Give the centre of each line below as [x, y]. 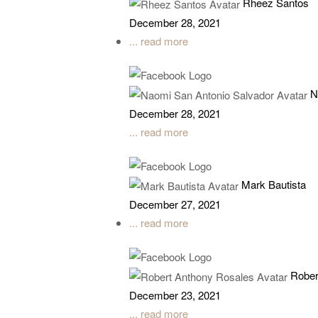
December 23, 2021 [175, 295]
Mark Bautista [274, 184]
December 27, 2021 [175, 204]
